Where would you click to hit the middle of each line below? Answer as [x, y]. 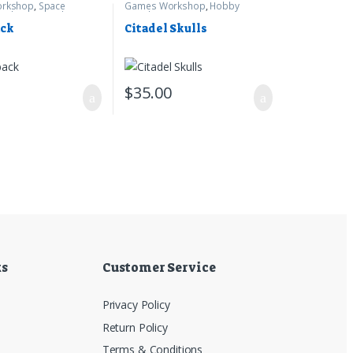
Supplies [144, 16]
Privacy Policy [136, 305]
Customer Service [159, 268]
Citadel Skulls [166, 28]
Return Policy [135, 327]
